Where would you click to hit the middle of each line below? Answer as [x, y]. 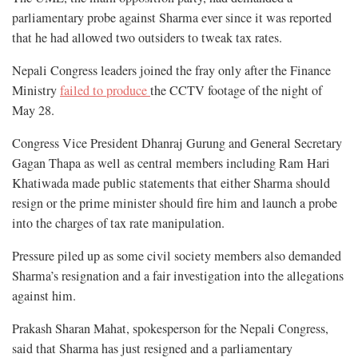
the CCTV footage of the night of [236, 90]
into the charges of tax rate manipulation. [118, 223]
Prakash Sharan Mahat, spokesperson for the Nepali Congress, [170, 328]
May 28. [33, 110]
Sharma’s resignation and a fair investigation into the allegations [178, 275]
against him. [44, 295]
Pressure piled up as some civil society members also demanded [177, 255]
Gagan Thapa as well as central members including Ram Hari [171, 163]
